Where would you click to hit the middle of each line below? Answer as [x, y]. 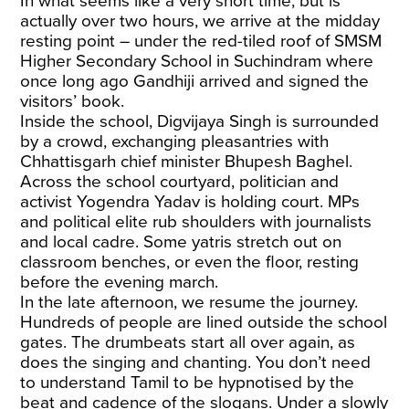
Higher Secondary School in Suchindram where [197, 61]
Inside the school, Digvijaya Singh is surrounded [200, 121]
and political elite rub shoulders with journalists [196, 221]
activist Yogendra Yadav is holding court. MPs [190, 201]
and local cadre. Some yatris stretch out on [181, 241]
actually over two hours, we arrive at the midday [200, 21]
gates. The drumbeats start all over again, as [188, 342]
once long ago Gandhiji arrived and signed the [195, 81]
